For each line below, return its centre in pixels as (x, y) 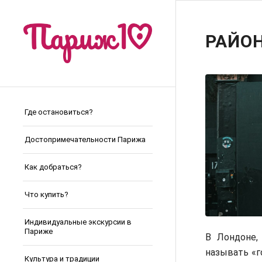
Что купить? (46, 195)
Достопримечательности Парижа (85, 140)
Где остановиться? (59, 112)
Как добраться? (53, 167)
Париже (39, 232)
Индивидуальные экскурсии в (78, 222)
